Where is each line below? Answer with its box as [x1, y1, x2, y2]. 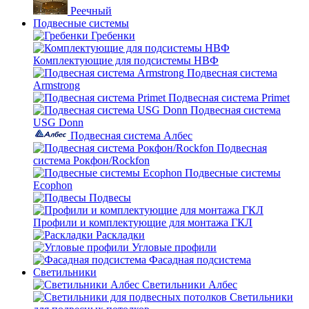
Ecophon [33, 179, 72, 191]
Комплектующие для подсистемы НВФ [33, 54, 219, 66]
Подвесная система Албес [70, 130, 192, 141]
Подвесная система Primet [168, 92, 290, 103]
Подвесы [89, 192, 131, 203]
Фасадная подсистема [149, 254, 251, 266]
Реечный [70, 5, 112, 17]
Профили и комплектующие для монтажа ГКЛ [33, 217, 252, 228]
